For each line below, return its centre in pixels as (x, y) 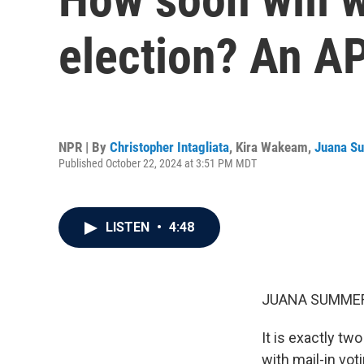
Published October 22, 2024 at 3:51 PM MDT (158, 163)
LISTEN (129, 227)
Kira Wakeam (272, 147)
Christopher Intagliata (169, 147)
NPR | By (84, 147)
